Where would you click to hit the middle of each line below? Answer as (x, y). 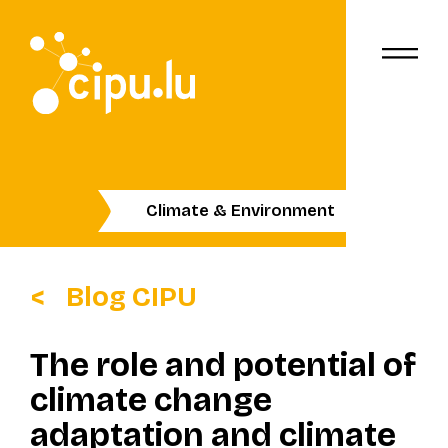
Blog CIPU (131, 296)
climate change (150, 400)
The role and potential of (222, 365)
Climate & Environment (240, 211)
